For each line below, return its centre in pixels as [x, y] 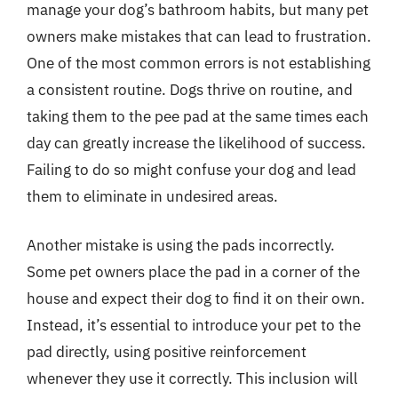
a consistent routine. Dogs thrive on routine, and [190, 89]
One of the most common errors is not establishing [199, 63]
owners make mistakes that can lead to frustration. [199, 36]
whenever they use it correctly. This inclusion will [192, 378]
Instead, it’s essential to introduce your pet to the [194, 325]
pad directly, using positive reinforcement [167, 352]
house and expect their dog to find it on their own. [196, 298]
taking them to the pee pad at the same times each [198, 116]
